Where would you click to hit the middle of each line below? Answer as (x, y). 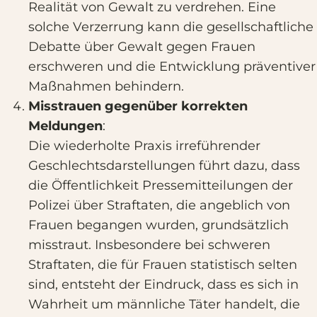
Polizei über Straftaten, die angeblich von (159, 205)
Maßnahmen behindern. (106, 86)
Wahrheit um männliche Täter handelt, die (164, 304)
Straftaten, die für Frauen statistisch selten (163, 265)
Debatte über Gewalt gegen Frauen (142, 47)
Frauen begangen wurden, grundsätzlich (158, 225)
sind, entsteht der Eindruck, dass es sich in (163, 284)
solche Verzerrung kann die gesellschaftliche (171, 27)
